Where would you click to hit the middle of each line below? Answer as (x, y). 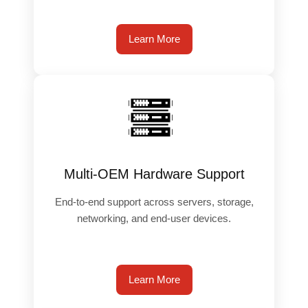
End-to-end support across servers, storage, (154, 201)
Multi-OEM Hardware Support (154, 174)
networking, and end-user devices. (154, 218)
